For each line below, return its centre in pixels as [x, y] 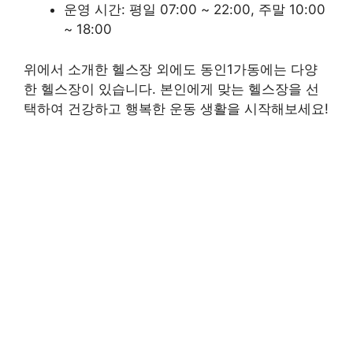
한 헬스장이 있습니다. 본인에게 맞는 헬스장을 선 [171, 89]
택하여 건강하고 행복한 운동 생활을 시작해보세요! [176, 108]
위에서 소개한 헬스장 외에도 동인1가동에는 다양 [171, 69]
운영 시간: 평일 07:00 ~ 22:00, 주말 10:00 [195, 10]
